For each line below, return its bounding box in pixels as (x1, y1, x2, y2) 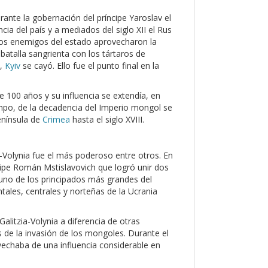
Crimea (42, 114, 70, 125)
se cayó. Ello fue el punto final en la (20, 60, 159, 71)
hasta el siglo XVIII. (70, 114, 144, 125)
